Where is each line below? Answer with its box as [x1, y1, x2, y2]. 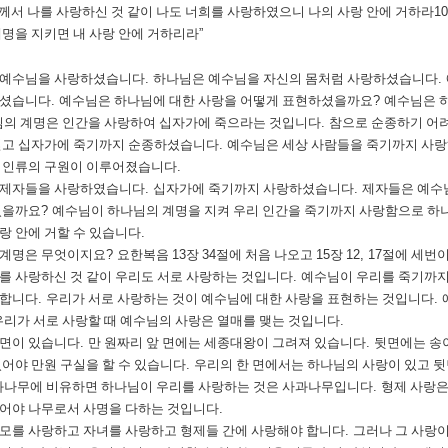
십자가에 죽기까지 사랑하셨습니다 [153, 181, 354, 196]
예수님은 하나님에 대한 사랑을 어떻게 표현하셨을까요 [59, 93, 373, 108]
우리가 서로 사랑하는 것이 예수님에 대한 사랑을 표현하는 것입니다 [46, 291, 434, 306]
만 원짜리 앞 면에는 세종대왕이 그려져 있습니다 [88, 335, 366, 350]
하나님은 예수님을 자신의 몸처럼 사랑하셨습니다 [153, 71, 438, 86]
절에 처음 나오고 [216, 247, 316, 262]
